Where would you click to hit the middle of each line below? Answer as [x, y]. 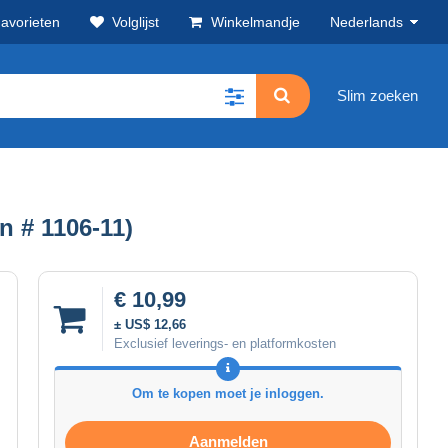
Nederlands [366, 22]
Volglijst [135, 22]
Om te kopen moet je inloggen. [228, 393]
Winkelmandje [255, 22]
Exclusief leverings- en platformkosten [225, 343]
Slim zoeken [377, 96]
